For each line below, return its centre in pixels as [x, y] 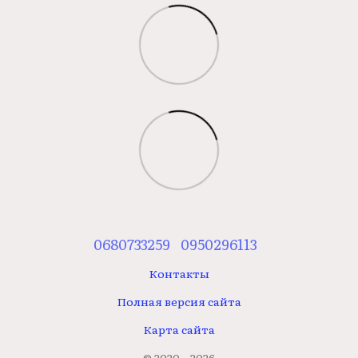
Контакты [179, 273]
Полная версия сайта [179, 301]
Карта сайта [179, 329]
